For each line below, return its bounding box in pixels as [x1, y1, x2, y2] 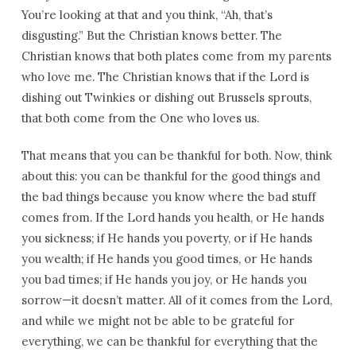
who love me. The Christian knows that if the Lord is [21, 69, 309, 84]
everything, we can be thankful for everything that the [21, 334, 318, 349]
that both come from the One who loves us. [21, 110, 259, 126]
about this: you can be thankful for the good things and [21, 168, 320, 184]
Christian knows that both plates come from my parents [21, 48, 331, 64]
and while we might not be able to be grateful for [21, 313, 294, 328]
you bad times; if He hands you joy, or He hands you [21, 272, 307, 287]
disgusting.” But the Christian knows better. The [21, 28, 282, 43]
